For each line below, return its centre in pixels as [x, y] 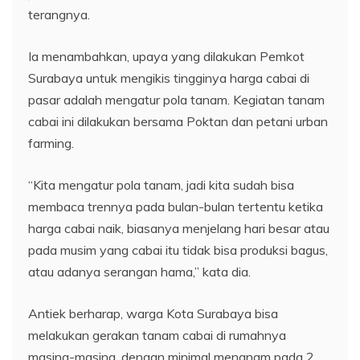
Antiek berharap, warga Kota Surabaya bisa [153, 313]
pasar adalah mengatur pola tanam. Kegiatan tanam [176, 99]
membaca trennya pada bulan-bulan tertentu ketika [176, 206]
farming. [51, 143]
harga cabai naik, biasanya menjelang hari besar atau [179, 228]
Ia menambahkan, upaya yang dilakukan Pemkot [166, 56]
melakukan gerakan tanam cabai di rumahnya [157, 335]
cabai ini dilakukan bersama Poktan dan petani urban [178, 121]
